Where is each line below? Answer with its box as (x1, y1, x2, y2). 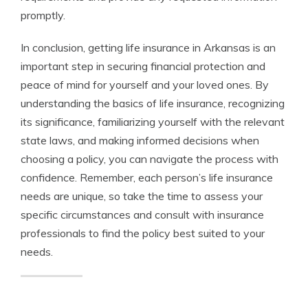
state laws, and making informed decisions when (21, 133, 259, 147)
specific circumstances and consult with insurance (21, 208, 264, 221)
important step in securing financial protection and (21, 59, 265, 73)
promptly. (21, 8, 65, 22)
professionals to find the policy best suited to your (21, 226, 265, 240)
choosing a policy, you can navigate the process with (21, 152, 278, 166)
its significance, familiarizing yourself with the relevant (21, 115, 285, 129)
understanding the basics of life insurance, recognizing (21, 96, 285, 110)
